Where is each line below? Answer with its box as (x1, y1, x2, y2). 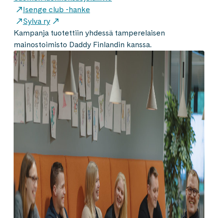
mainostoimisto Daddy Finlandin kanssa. (14, 40, 152, 49)
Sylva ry (23, 17, 50, 26)
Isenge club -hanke (23, 5, 90, 14)
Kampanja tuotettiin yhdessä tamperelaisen (14, 28, 165, 37)
